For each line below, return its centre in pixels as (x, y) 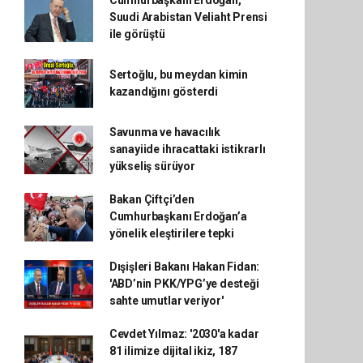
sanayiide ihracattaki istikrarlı (187, 149)
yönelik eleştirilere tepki (171, 233)
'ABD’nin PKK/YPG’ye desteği (184, 284)
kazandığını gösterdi (163, 92)
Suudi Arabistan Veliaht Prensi (188, 17)
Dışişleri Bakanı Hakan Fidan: (184, 267)
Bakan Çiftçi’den (152, 199)
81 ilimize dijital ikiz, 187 (173, 351)
